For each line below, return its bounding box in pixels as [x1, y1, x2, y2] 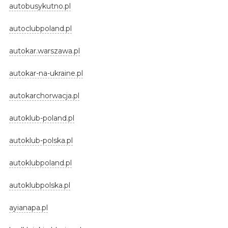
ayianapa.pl [9, 203, 48, 212]
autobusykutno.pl [9, 1, 71, 11]
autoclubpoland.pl [9, 23, 72, 33]
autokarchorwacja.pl [9, 91, 79, 100]
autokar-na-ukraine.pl [9, 68, 83, 78]
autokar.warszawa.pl [9, 46, 80, 55]
